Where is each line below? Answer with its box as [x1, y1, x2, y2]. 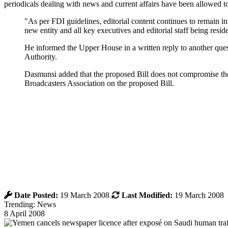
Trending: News [4, 199, 56, 209]
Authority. [24, 52, 57, 61]
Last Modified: [122, 190, 173, 199]
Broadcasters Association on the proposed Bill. [24, 78, 174, 88]
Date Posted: [14, 190, 58, 199]
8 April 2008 [4, 209, 45, 218]
